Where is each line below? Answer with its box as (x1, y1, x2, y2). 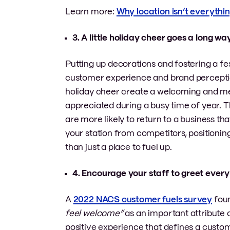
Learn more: (65, 7, 117, 16)
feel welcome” (65, 209, 123, 218)
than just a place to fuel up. (65, 143, 172, 151)
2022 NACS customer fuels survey (73, 195, 213, 204)
